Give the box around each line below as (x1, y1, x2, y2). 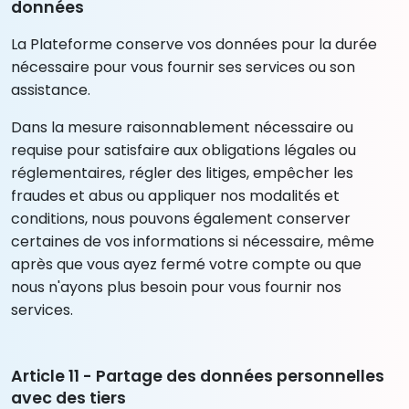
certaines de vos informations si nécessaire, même (11, 230, 374, 252)
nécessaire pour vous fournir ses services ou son (11, 56, 355, 78)
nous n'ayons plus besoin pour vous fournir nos (11, 276, 341, 298)
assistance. (11, 79, 90, 100)
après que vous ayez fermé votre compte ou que (11, 253, 362, 275)
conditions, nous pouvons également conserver (11, 207, 351, 229)
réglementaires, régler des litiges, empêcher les (11, 162, 353, 184)
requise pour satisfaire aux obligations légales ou (11, 139, 356, 161)
